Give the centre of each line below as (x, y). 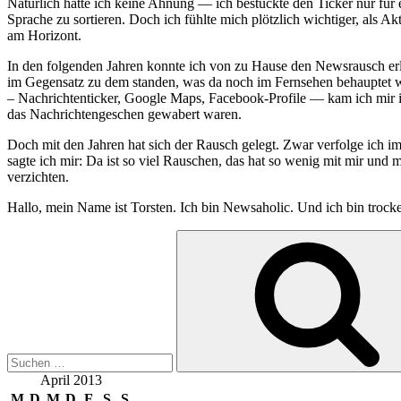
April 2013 (71, 380)
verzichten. (38, 176)
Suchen (27, 236)
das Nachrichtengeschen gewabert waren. (124, 114)
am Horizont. (44, 35)
